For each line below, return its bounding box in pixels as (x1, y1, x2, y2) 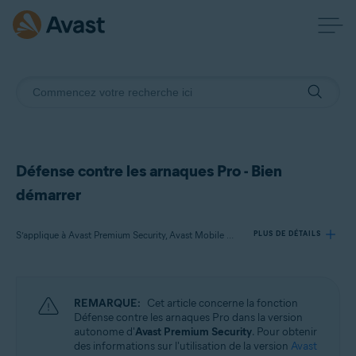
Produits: (36, 288, 71, 299)
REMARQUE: (74, 296, 141, 310)
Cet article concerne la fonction (147, 296, 298, 310)
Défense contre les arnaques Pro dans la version (74, 311, 303, 324)
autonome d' (74, 325, 135, 339)
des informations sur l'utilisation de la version (74, 339, 291, 353)
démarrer (16, 185, 81, 204)
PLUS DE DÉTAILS (253, 229, 321, 238)
